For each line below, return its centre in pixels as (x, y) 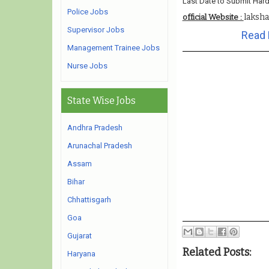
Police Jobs (88, 12)
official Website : (213, 17)
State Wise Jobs (101, 101)
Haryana (81, 254)
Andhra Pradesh (95, 128)
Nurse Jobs (87, 66)
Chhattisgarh (89, 200)
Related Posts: (216, 252)
